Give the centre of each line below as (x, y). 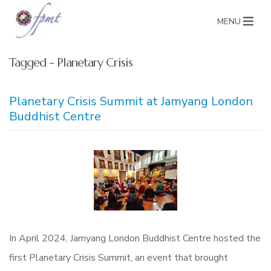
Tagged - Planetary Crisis (71, 63)
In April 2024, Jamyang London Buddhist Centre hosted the (135, 238)
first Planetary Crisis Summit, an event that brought (119, 258)
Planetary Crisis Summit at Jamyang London (131, 101)
